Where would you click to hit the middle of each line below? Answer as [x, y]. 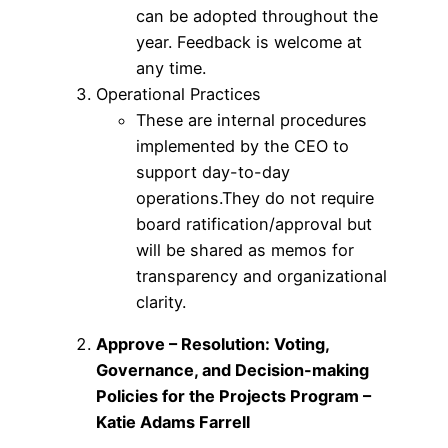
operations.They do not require [255, 197]
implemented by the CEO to [242, 145]
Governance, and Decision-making [232, 370]
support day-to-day [213, 171]
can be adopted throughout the [257, 15]
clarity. [161, 301]
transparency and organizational [261, 275]
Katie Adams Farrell [173, 422]
